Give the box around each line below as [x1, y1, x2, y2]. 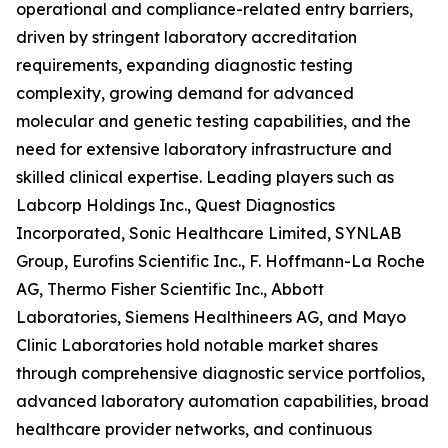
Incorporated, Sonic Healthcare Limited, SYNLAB [16, 223, 401, 244]
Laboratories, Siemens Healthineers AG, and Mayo [16, 307, 406, 328]
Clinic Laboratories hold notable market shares [16, 335, 378, 356]
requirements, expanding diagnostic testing [16, 55, 353, 76]
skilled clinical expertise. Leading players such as [16, 167, 394, 188]
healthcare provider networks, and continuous [16, 419, 372, 440]
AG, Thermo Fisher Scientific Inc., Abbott [16, 279, 324, 300]
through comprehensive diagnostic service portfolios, [16, 363, 425, 384]
